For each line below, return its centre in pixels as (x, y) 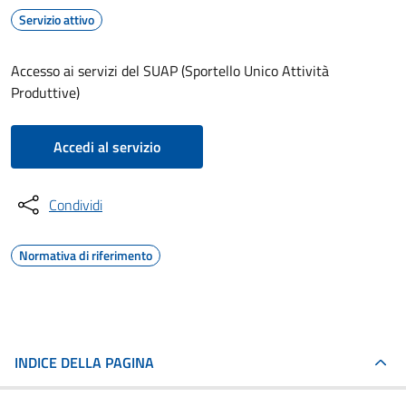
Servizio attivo (57, 19)
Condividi (76, 205)
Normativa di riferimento (86, 255)
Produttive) (45, 92)
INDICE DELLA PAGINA (84, 362)
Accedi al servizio (107, 147)
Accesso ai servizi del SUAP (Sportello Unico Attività (170, 71)
